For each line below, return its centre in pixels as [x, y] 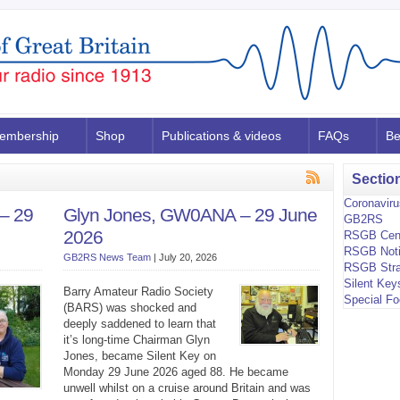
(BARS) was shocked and [129, 308]
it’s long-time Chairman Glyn [136, 340]
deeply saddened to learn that [139, 324]
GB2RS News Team [107, 257]
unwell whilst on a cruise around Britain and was [187, 388]
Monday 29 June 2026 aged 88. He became [175, 372]
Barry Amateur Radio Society [138, 292]
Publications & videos [221, 136]
